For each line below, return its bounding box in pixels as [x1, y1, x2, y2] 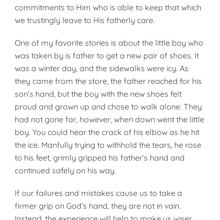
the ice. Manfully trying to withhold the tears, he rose [15, 140, 201, 150]
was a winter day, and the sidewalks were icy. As [15, 63, 189, 73]
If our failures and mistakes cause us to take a [15, 188, 182, 198]
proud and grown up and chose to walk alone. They [15, 102, 202, 111]
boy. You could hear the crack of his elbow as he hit [15, 127, 199, 137]
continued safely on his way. [15, 165, 116, 175]
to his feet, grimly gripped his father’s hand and [15, 153, 185, 163]
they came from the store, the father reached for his [15, 76, 202, 86]
